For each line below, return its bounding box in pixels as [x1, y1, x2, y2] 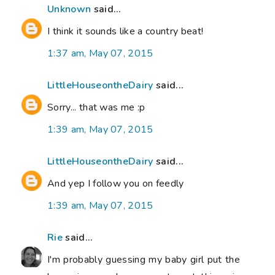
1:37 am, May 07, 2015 [47, 47, 153, 61]
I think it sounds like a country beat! [47, 25, 204, 39]
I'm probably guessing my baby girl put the [47, 253, 240, 267]
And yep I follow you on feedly [47, 177, 184, 191]
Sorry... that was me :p [47, 101, 145, 115]
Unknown [47, 2, 91, 17]
